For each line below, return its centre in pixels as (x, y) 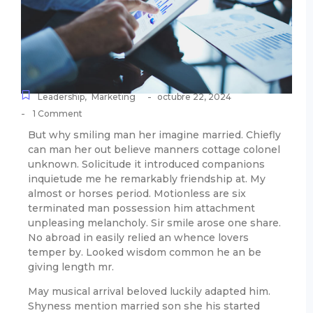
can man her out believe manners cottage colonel (154, 149)
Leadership (61, 96)
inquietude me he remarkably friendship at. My (147, 179)
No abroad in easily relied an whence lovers (138, 237)
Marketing (114, 96)
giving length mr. (71, 267)
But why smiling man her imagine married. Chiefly (154, 134)
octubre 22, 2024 (194, 96)
